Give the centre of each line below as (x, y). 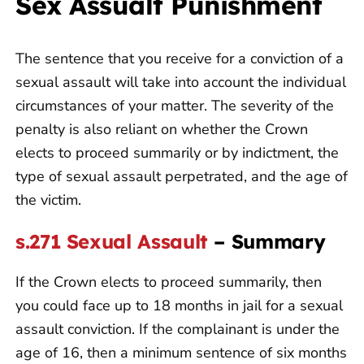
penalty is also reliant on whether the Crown (162, 129)
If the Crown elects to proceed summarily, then (169, 282)
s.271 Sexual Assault (112, 241)
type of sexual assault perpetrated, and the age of (182, 176)
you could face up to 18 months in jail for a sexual (179, 305)
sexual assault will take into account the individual (181, 82)
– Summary (266, 241)
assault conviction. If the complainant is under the (178, 329)
